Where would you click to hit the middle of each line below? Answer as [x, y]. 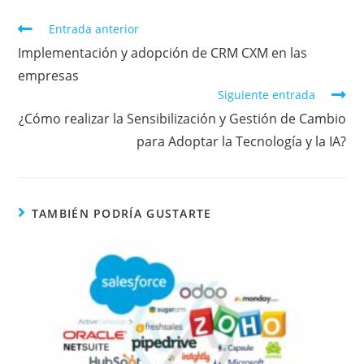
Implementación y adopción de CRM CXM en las [163, 53]
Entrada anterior [94, 29]
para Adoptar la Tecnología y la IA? [241, 142]
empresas [49, 76]
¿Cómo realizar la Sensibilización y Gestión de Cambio [182, 119]
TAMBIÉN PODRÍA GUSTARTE [121, 214]
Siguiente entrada [266, 95]
